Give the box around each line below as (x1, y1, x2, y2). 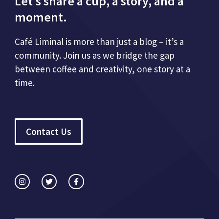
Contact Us (26, 125, 71, 137)
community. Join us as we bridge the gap (15, 49, 175, 62)
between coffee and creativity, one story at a (15, 63, 190, 75)
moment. (15, 9, 67, 25)
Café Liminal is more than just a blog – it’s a (15, 36, 184, 48)
